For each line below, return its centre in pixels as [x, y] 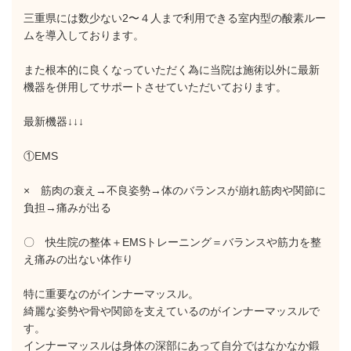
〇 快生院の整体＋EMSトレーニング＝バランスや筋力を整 [172, 242]
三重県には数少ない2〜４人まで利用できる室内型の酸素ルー [175, 18]
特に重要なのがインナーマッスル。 [111, 294]
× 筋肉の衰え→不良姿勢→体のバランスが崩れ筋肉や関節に [175, 190]
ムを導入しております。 [84, 35]
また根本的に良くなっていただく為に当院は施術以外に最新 [172, 70]
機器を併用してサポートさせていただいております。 [155, 87]
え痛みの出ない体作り [78, 259]
